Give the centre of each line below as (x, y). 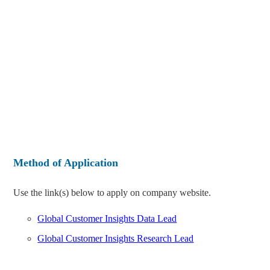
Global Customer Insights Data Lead (107, 218)
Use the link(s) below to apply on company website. (112, 192)
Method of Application (66, 162)
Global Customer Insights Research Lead (116, 238)
